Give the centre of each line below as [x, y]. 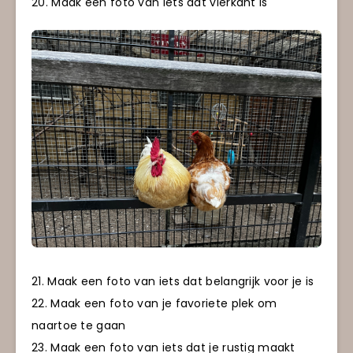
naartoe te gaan [79, 326]
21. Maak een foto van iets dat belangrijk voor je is [173, 282]
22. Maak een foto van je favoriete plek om [154, 304]
